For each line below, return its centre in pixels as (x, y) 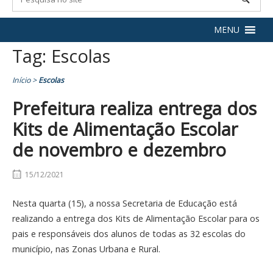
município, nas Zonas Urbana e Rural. (86, 249)
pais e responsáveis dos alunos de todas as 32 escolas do (129, 233)
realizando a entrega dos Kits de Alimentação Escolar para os (136, 218)
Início (21, 80)
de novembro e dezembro (119, 149)
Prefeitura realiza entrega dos (134, 108)
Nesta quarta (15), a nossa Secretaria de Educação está (125, 203)
